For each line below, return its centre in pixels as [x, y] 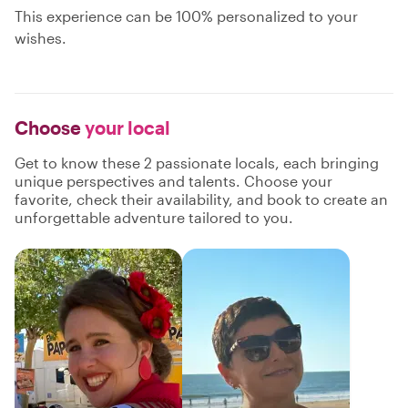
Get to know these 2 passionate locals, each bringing [197, 163]
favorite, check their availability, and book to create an [201, 199]
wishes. [41, 38]
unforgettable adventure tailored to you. [154, 217]
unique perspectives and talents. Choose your [173, 181]
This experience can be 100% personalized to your [186, 16]
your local [126, 127]
